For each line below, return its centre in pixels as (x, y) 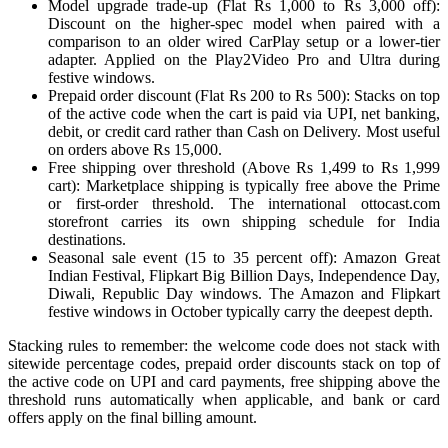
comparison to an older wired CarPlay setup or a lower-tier (244, 42)
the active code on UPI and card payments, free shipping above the (224, 382)
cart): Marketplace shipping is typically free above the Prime (244, 186)
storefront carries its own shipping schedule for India (244, 222)
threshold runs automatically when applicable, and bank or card (224, 400)
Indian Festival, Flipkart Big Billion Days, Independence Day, (244, 276)
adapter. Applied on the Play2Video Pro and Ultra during (244, 60)
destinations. (87, 240)
